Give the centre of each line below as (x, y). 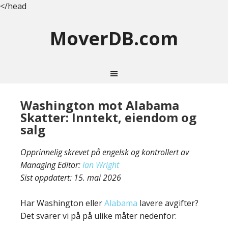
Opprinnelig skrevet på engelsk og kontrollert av (105, 152)
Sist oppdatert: (47, 178)
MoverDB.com (114, 38)
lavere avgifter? (168, 203)
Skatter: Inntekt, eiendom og (108, 117)
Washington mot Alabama (100, 105)
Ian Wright (101, 165)
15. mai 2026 (97, 178)
